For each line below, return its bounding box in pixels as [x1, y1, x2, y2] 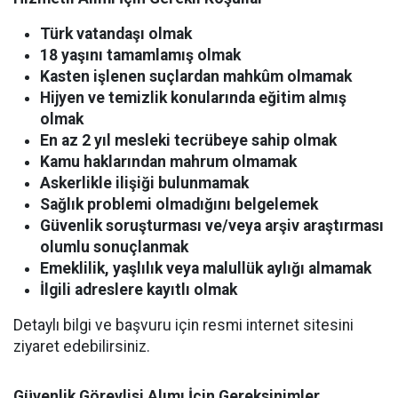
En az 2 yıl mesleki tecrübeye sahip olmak [40, 131, 337, 150]
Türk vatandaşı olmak [40, 25, 192, 44]
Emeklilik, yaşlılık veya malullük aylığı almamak [40, 259, 371, 278]
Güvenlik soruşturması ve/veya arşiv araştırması [40, 217, 384, 235]
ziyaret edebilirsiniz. [13, 338, 150, 356]
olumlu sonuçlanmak [40, 238, 188, 257]
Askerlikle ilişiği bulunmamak [40, 174, 249, 193]
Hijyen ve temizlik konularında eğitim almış [40, 89, 346, 107]
